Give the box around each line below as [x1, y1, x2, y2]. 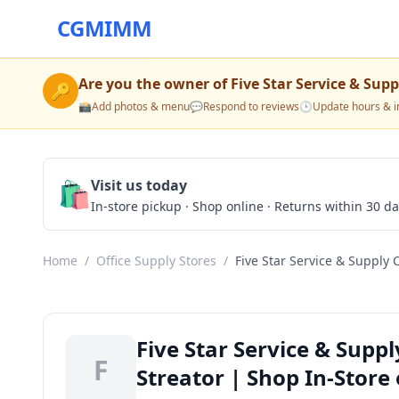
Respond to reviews [203, 99, 299, 114]
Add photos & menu [92, 99, 190, 114]
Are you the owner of [78, 74, 231, 94]
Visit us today [91, 175, 187, 195]
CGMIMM [57, 13, 152, 43]
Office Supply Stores [96, 252, 216, 269]
